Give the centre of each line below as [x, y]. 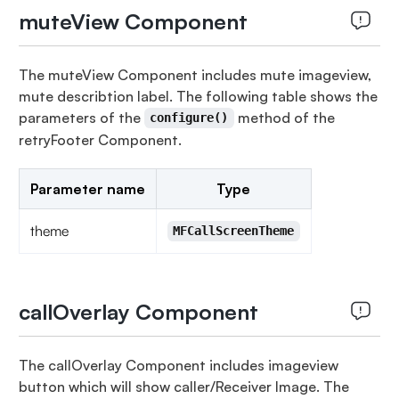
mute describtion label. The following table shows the [198, 96]
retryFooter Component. [100, 139]
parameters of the [81, 117]
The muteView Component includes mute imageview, [195, 74]
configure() [189, 118]
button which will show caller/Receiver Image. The [183, 386]
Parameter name [87, 188]
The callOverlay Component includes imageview [178, 365]
